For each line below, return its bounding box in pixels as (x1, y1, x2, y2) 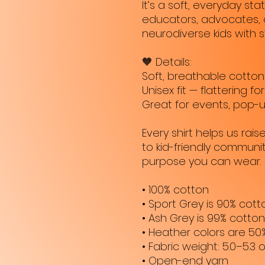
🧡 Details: (142, 54, 192, 69)
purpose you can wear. (142, 154, 261, 169)
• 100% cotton (142, 182, 209, 197)
